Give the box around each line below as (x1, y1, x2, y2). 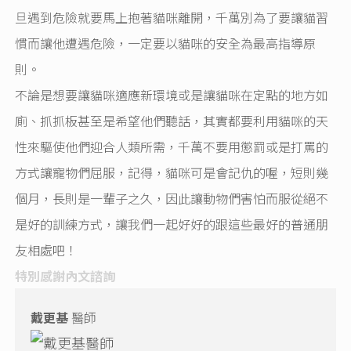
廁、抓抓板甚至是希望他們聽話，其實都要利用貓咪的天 (15, 110, 329, 130)
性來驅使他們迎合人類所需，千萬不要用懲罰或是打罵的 (15, 136, 329, 156)
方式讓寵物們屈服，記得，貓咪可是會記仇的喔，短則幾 (15, 162, 329, 182)
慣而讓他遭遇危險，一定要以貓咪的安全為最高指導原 (15, 33, 317, 52)
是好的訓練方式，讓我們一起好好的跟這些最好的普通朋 (15, 214, 329, 233)
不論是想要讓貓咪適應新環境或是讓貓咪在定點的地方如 (15, 85, 329, 104)
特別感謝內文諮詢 (15, 266, 116, 285)
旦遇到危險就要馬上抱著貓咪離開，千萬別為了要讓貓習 (15, 7, 329, 27)
